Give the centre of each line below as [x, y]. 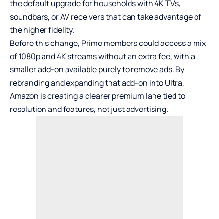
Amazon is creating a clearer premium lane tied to [98, 96]
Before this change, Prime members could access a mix [108, 43]
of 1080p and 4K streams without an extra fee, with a [102, 56]
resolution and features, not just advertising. [89, 109]
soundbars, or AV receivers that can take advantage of [106, 17]
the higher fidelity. [42, 30]
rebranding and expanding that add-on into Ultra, [97, 83]
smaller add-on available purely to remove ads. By [97, 70]
